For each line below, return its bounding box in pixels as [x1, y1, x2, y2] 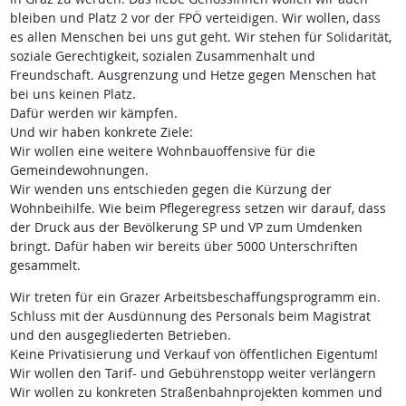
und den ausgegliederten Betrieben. [9, 326, 231, 344]
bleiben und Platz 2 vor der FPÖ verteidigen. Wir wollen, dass [9, 9, 381, 27]
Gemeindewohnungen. [9, 161, 149, 179]
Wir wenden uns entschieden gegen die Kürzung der [9, 180, 332, 198]
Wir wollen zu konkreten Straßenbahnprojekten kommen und [9, 383, 382, 401]
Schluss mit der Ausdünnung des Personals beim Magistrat [9, 307, 371, 325]
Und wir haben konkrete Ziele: [9, 123, 193, 141]
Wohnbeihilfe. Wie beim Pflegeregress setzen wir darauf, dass [9, 199, 386, 217]
